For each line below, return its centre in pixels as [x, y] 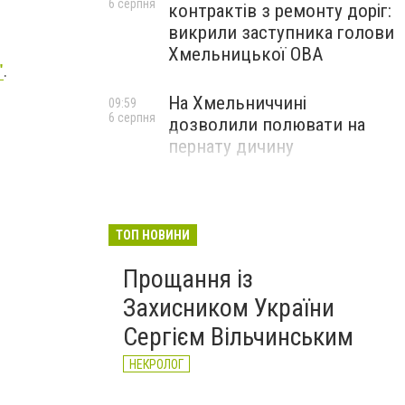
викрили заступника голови [281, 33]
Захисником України [229, 308]
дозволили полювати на [267, 125]
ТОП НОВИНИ [153, 235]
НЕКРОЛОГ [156, 364]
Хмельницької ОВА [245, 54]
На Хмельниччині [237, 103]
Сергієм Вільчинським [238, 337]
